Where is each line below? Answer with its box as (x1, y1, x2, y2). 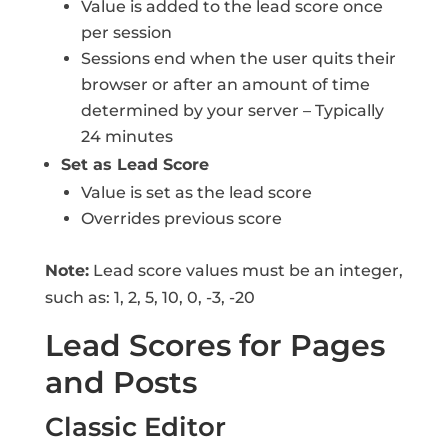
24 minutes (80, 127, 173, 146)
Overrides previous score (80, 209, 282, 228)
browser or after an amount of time (80, 75, 370, 94)
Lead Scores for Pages (44, 327, 385, 364)
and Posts (44, 364, 197, 401)
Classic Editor (44, 411, 226, 443)
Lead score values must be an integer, (88, 261, 403, 280)
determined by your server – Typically (80, 101, 384, 120)
